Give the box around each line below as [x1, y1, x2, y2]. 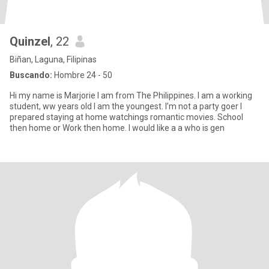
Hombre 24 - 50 [52, 70, 112, 80]
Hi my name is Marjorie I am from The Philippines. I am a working [10, 91, 252, 100]
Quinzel [10, 34, 50, 49]
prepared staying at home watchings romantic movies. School [10, 112, 243, 122]
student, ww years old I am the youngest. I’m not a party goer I [10, 101, 165, 111]
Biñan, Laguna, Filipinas [10, 55, 97, 64]
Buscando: [10, 70, 52, 80]
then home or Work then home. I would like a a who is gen [128, 123, 225, 133]
